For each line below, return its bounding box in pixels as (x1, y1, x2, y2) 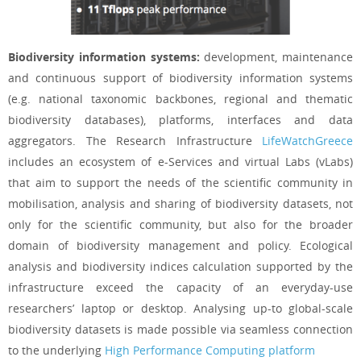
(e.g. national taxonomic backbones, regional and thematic (8, 90, 353, 106)
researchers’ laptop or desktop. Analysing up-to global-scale (8, 300, 353, 316)
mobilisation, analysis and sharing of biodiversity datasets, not (8, 195, 353, 211)
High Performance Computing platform (105, 342, 315, 358)
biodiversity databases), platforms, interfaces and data (8, 111, 353, 127)
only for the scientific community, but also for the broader (8, 216, 353, 232)
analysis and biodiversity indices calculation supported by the (8, 258, 353, 274)
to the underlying (8, 342, 105, 358)
